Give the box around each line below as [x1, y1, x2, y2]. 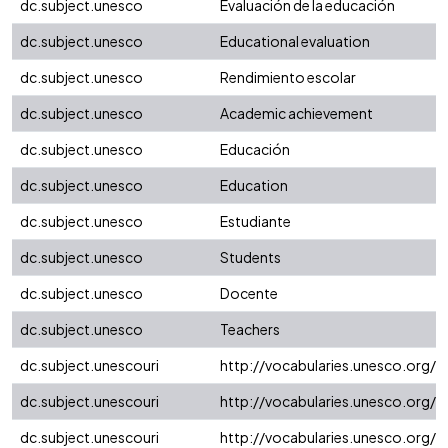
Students [220, 248, 281, 267]
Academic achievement [220, 104, 373, 123]
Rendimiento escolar [220, 68, 356, 87]
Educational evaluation [220, 32, 370, 51]
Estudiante [220, 212, 291, 231]
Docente [220, 284, 278, 303]
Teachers [220, 320, 280, 339]
